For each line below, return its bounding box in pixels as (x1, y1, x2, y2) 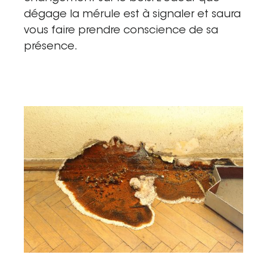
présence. (24, 41, 77, 52)
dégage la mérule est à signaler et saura (24, 9, 241, 20)
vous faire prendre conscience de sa (24, 25, 218, 36)
